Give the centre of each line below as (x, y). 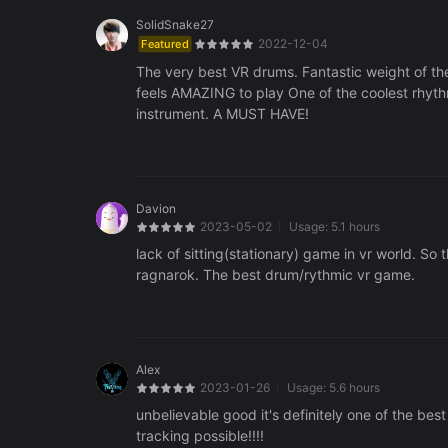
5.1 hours (355, 227)
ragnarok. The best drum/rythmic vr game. (275, 275)
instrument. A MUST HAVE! (222, 114)
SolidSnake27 (175, 25)
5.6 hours (354, 388)
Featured (165, 44)
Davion (156, 209)
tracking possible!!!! (200, 436)
